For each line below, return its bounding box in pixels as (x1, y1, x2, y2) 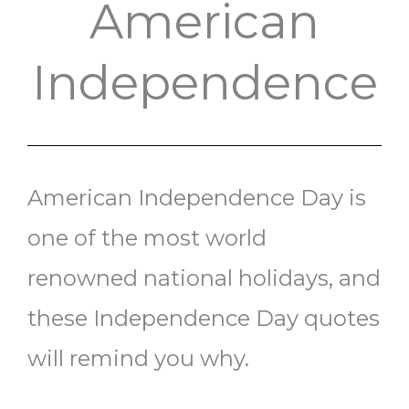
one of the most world (27, 225, 267, 252)
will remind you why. (27, 345, 249, 372)
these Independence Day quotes (27, 305, 380, 332)
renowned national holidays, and (27, 265, 381, 292)
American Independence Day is (27, 184, 366, 212)
